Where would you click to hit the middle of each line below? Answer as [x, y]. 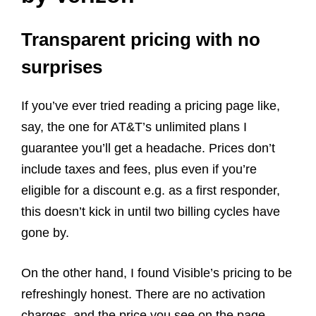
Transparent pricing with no [141, 39]
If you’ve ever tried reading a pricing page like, [151, 105]
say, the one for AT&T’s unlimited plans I [134, 127]
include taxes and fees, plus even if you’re [139, 169]
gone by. [45, 232]
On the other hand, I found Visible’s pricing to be [157, 273]
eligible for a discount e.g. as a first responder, [151, 190]
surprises [62, 67]
